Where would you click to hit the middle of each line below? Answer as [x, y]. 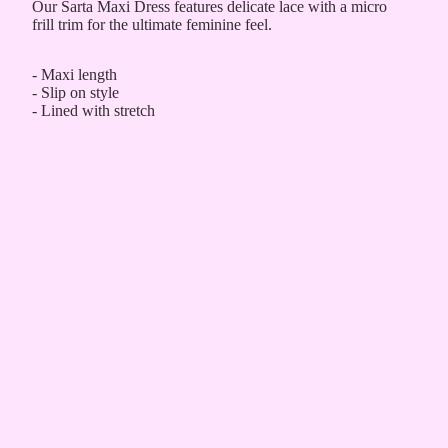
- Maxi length [74, 74]
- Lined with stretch [93, 110]
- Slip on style [75, 92]
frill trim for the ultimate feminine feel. [154, 24]
